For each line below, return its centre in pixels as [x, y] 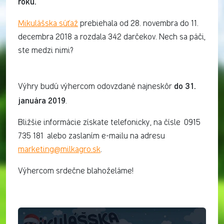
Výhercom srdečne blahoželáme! [76, 171]
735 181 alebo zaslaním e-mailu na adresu [91, 136]
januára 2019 [42, 100]
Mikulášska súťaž [48, 24]
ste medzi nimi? [46, 51]
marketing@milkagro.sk [59, 150]
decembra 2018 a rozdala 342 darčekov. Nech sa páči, [112, 37]
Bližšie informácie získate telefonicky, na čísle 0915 [109, 123]
